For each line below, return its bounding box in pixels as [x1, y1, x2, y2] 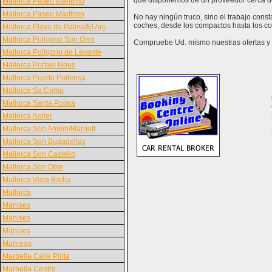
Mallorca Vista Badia [2, 175, 70, 184]
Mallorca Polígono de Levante [2, 48, 101, 56]
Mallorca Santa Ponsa [2, 99, 75, 107]
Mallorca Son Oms [2, 163, 63, 171]
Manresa [2, 239, 32, 248]
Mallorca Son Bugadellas [2, 137, 86, 146]
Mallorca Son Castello [2, 150, 75, 158]
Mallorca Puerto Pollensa [2, 73, 86, 82]
